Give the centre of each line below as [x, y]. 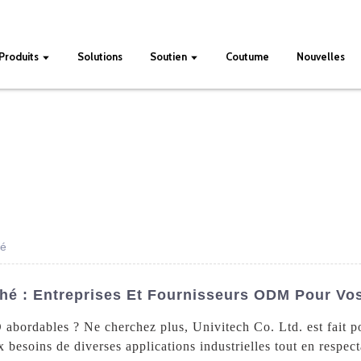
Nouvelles [321, 56]
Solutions [100, 56]
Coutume [248, 56]
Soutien [169, 56]
